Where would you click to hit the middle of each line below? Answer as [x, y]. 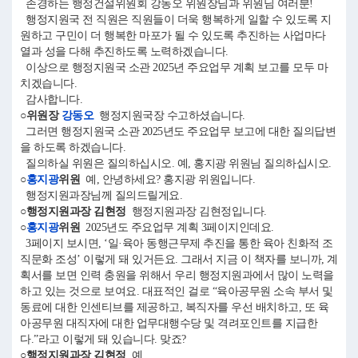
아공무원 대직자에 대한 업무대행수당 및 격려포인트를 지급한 [169, 323]
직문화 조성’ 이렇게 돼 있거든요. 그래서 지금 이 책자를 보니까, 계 [179, 259]
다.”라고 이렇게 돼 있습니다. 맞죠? [103, 339]
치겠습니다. [48, 84]
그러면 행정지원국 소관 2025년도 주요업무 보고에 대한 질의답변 [178, 131]
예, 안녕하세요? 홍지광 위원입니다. [170, 179]
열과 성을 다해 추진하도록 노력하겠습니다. [124, 52]
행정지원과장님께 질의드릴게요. [101, 195]
